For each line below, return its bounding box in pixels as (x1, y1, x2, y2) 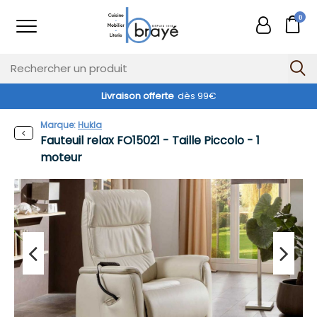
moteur (40, 149, 82, 166)
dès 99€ (177, 89, 217, 103)
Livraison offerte (100, 89, 174, 103)
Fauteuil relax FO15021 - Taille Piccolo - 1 (40, 132, 260, 149)
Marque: (40, 119, 78, 131)
